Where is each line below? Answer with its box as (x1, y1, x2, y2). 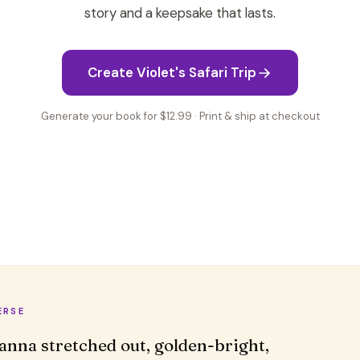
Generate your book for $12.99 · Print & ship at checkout (40, 109, 320, 123)
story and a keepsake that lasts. (84, 4, 276, 22)
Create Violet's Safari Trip (88, 63, 256, 81)
